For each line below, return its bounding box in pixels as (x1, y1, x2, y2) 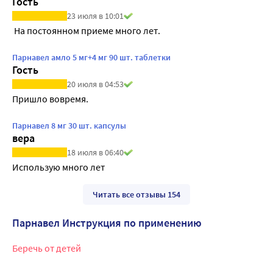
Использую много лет (12, 161, 105, 174)
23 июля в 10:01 (67, 10, 124, 21)
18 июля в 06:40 (67, 147, 124, 158)
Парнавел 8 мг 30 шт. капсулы (12, 120, 126, 132)
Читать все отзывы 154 (93, 189, 180, 200)
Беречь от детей (12, 242, 81, 255)
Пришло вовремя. (12, 93, 88, 105)
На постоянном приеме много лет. (14, 24, 160, 37)
